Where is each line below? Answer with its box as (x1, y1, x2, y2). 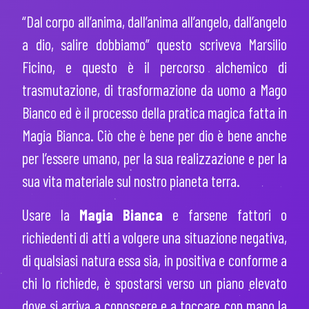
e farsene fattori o (163, 206, 287, 224)
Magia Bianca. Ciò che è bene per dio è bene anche (22, 126, 287, 145)
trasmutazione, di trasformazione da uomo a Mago (22, 81, 287, 99)
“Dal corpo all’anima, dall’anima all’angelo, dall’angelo (22, 12, 287, 31)
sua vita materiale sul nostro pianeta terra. (22, 172, 240, 190)
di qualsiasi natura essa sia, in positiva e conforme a (22, 251, 287, 270)
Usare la (22, 206, 79, 224)
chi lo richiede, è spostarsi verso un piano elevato (22, 274, 287, 292)
